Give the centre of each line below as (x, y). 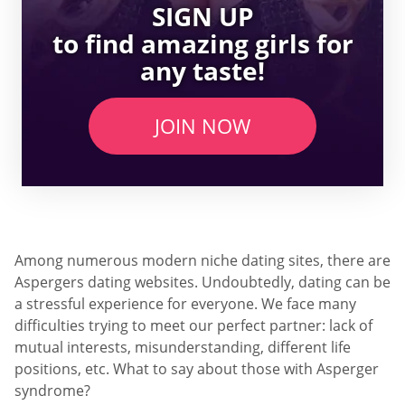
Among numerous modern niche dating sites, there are (202, 261)
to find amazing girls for (202, 44)
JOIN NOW (202, 126)
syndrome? (52, 391)
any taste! (202, 71)
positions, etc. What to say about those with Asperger (197, 369)
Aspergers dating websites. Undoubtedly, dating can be (202, 283)
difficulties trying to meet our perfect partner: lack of (193, 326)
